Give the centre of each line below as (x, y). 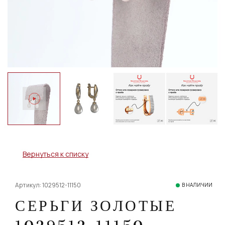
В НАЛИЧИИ (197, 185)
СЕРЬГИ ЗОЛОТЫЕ (96, 205)
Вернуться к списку (55, 154)
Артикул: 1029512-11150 (48, 185)
